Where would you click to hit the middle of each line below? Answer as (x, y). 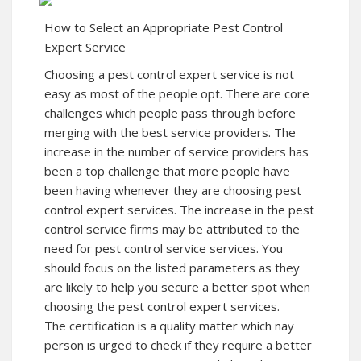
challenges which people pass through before (170, 113)
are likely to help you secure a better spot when (177, 287)
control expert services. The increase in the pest (179, 210)
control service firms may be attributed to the (172, 229)
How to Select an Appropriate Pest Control (164, 28)
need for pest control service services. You (164, 249)
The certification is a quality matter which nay (169, 326)
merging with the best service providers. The (170, 133)
